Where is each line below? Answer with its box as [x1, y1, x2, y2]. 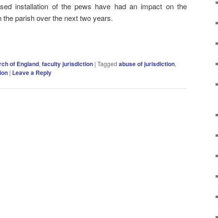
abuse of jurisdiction [119, 59, 175, 68]
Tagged [97, 59, 117, 68]
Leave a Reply [12, 68, 52, 77]
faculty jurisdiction [42, 59, 93, 68]
